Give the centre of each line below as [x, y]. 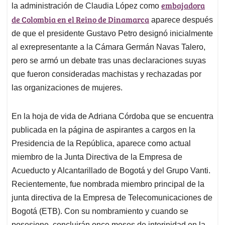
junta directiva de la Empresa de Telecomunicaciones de [112, 198]
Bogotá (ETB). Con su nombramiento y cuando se [100, 211]
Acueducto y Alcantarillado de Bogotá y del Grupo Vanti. [111, 171]
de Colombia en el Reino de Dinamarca [80, 20]
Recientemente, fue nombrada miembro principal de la [108, 184]
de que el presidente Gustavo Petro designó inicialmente [112, 34]
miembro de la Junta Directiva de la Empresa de [97, 157]
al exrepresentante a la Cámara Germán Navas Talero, [108, 47]
